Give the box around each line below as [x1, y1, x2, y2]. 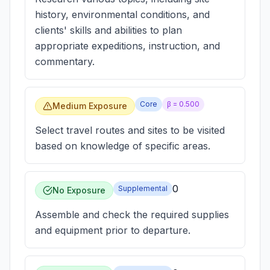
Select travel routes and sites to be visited [35, 124, 225, 136]
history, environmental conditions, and [35, 8, 210, 20]
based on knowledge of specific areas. [35, 140, 210, 152]
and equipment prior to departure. [35, 224, 190, 236]
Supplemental [118, 184, 168, 193]
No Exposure [52, 185, 105, 195]
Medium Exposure [52, 101, 127, 111]
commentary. [35, 55, 95, 67]
